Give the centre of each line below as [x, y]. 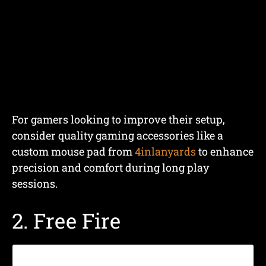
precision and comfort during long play [110, 167]
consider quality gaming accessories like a [118, 135]
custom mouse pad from [73, 151]
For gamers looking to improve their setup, [118, 119]
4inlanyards [165, 151]
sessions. [35, 183]
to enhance [225, 151]
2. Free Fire [66, 220]
